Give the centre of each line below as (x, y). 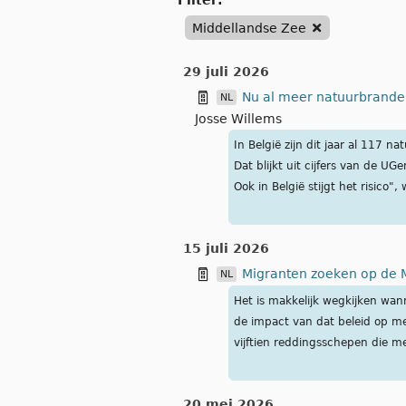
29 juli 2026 (226, 72)
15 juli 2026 (226, 249)
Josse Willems (238, 119)
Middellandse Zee (250, 28)
